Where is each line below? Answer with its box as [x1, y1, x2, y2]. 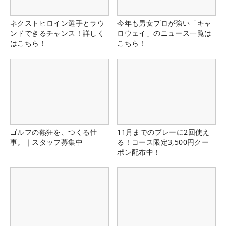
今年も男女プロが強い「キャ [117, 18, 212, 28]
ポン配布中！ [117, 147, 161, 157]
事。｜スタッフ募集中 [10, 137, 83, 147]
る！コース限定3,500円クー [117, 137, 209, 147]
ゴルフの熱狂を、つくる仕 [10, 127, 97, 137]
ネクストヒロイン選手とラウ [10, 18, 105, 28]
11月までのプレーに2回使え [117, 127, 210, 137]
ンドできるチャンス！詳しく [10, 28, 105, 38]
